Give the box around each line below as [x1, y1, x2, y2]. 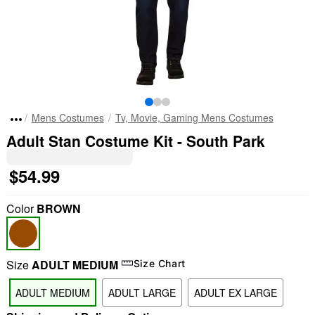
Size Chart [133, 257, 186, 269]
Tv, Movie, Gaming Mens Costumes [115, 110, 274, 124]
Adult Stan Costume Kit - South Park [6, 130, 265, 151]
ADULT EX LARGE [193, 285, 277, 300]
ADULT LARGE [108, 285, 176, 300]
